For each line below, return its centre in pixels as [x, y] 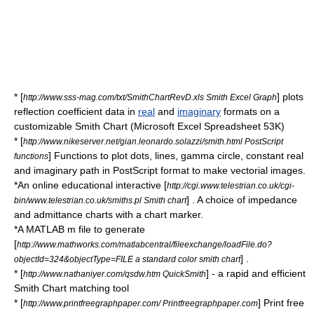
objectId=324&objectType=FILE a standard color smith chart [127, 259]
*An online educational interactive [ [90, 185]
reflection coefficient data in [76, 112]
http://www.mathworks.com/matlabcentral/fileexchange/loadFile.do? [144, 245]
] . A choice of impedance [242, 200]
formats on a [250, 112]
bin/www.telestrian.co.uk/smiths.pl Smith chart [100, 200]
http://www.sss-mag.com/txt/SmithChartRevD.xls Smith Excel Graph [150, 97]
